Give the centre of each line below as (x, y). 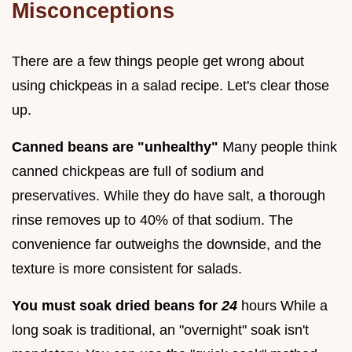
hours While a (282, 305)
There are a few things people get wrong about (158, 61)
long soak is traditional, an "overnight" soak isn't (160, 330)
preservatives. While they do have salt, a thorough (169, 195)
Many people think (278, 147)
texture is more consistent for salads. (127, 268)
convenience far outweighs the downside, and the (167, 244)
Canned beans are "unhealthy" (115, 147)
